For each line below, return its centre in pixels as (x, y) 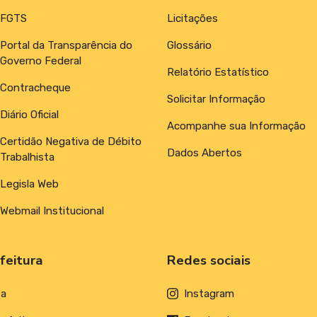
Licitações (192, 18)
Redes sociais (209, 260)
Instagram (209, 293)
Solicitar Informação (216, 99)
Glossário (189, 45)
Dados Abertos (204, 152)
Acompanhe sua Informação (236, 126)
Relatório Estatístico (218, 72)
